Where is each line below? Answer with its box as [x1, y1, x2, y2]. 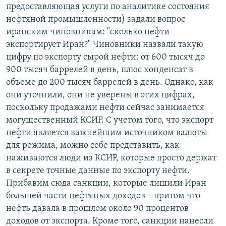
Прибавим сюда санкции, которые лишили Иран [6, 178, 206, 188]
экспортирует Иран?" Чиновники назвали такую [6, 39, 203, 49]
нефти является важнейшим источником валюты [6, 128, 207, 138]
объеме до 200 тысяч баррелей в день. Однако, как [6, 77, 213, 87]
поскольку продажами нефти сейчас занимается [6, 102, 204, 112]
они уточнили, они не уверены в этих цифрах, [6, 90, 195, 100]
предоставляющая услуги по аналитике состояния [6, 2, 209, 12]
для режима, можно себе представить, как [6, 140, 180, 150]
